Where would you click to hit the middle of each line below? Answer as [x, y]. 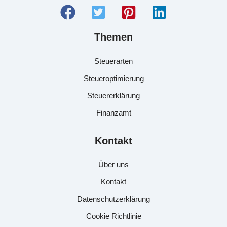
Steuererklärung [113, 95]
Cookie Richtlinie [113, 216]
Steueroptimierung [113, 78]
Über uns [113, 165]
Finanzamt [113, 112]
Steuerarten [113, 61]
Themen [113, 37]
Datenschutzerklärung [113, 199]
